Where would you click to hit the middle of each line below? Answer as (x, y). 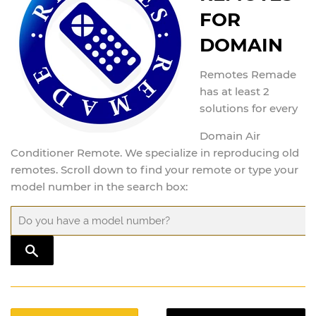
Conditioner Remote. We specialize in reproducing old (155, 152)
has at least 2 (235, 91)
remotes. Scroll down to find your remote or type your (154, 169)
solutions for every (250, 108)
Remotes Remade (248, 74)
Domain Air (230, 135)
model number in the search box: (99, 186)
